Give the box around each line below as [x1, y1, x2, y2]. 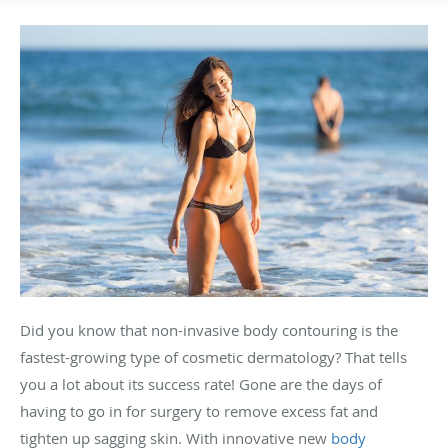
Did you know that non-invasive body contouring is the [20, 320, 398, 341]
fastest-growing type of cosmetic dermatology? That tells [20, 347, 407, 368]
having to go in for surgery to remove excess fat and [20, 401, 378, 422]
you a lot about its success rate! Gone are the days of [20, 374, 382, 395]
